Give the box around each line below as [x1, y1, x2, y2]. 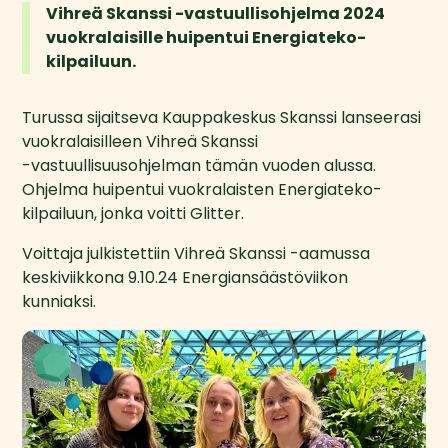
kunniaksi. [22, 289, 97, 313]
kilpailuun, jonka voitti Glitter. [22, 201, 249, 225]
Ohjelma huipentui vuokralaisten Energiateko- [22, 177, 383, 201]
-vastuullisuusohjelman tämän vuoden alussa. [22, 153, 377, 177]
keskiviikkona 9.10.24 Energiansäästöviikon [22, 265, 349, 289]
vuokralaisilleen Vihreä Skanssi [22, 129, 259, 153]
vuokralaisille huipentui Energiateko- [46, 25, 367, 49]
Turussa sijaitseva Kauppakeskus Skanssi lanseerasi [22, 105, 422, 129]
